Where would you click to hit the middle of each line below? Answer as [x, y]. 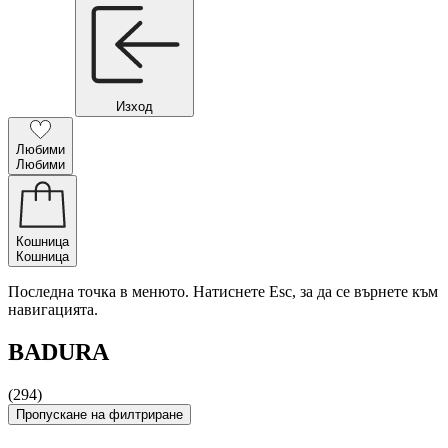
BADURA [58, 351]
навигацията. [53, 309]
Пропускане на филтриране [99, 414]
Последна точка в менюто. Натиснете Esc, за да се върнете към [223, 291]
